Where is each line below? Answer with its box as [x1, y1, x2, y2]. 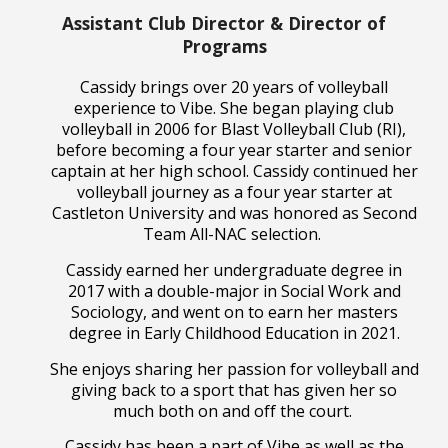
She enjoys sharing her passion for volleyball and [49, 357, 419, 380]
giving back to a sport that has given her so [71, 378, 397, 401]
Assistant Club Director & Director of [62, 11, 386, 36]
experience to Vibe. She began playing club [74, 97, 394, 120]
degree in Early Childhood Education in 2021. [68, 321, 400, 344]
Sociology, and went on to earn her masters [70, 300, 398, 323]
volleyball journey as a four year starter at [76, 181, 392, 204]
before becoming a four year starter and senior [56, 139, 412, 162]
